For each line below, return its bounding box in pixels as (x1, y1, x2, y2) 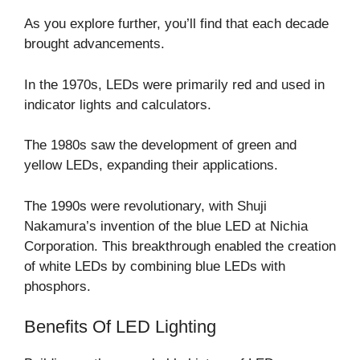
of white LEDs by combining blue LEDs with (24, 258, 285, 274)
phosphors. (24, 278, 91, 294)
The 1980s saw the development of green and (24, 137, 297, 153)
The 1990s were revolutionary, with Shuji (24, 198, 267, 214)
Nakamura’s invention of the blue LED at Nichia (24, 218, 308, 234)
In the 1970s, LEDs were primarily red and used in (24, 76, 325, 92)
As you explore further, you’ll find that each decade (24, 16, 329, 32)
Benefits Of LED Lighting (24, 317, 216, 337)
